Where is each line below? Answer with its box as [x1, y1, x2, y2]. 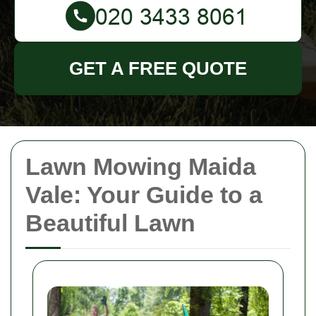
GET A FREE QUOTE [69, 58, 247, 79]
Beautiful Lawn [25, 209, 195, 236]
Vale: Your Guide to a [25, 181, 262, 208]
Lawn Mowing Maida [25, 153, 256, 180]
